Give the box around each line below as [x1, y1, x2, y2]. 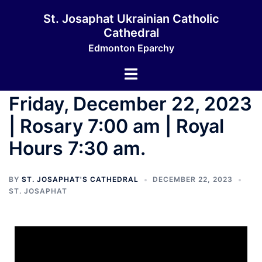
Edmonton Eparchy [88, 42, 174, 54]
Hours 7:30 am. [9, 137, 146, 160]
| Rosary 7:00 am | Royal [9, 115, 224, 137]
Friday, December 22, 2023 [9, 92, 252, 115]
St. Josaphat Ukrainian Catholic [43, 12, 219, 26]
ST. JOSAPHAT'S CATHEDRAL [22, 175, 139, 184]
